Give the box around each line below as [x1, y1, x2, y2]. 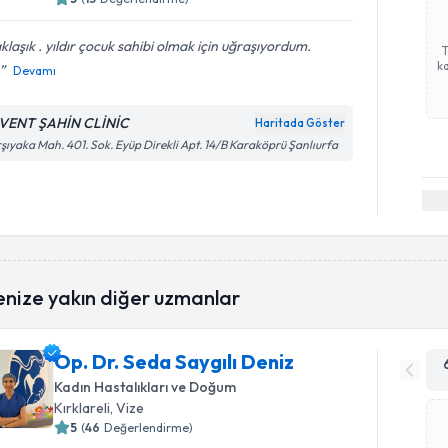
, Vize [110, 398, 145, 417]
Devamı [13, 63, 57, 78]
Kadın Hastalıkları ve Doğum [54, 377, 237, 396]
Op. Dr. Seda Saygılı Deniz [54, 348, 295, 374]
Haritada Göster [255, 116, 346, 130]
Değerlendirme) [104, 419, 194, 435]
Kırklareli [54, 398, 111, 417]
